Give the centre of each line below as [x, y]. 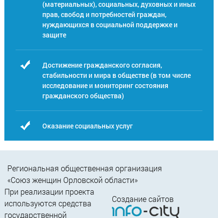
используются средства [48, 203]
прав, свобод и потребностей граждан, [105, 15]
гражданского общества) [83, 96]
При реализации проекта [49, 192]
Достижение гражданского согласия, [102, 65]
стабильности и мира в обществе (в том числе [117, 75]
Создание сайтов [143, 199]
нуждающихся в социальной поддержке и [110, 25]
